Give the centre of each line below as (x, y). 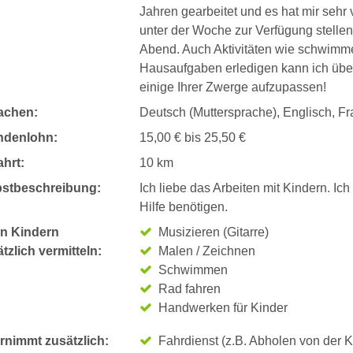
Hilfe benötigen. (183, 207)
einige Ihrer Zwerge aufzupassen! (232, 87)
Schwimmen (193, 270)
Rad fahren (189, 289)
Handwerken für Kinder (223, 308)
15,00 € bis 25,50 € (192, 137)
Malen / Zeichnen (206, 251)
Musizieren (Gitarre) (213, 232)
